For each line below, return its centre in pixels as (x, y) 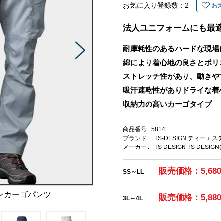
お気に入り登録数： (154, 5)
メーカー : (136, 147)
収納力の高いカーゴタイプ (167, 104)
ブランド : (136, 138)
